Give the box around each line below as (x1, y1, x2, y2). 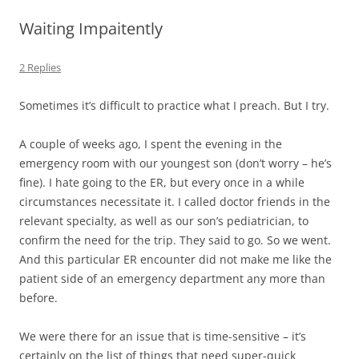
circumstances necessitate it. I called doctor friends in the (19, 194, 330, 209)
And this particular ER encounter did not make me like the (19, 252, 332, 267)
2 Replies (19, 60, 61, 75)
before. (19, 290, 58, 305)
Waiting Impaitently (19, 18, 163, 39)
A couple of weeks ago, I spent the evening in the (19, 136, 282, 151)
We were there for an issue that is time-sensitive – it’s (19, 329, 306, 344)
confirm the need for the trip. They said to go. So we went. (19, 232, 331, 248)
